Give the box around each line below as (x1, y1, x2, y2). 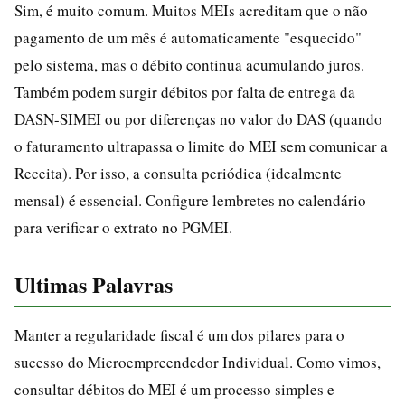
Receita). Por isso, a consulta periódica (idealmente (14, 162, 342, 184)
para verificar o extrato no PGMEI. (14, 216, 232, 238)
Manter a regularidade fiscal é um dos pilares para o (14, 324, 344, 345)
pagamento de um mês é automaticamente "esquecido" (14, 26, 362, 48)
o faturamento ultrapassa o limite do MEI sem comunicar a (14, 135, 388, 156)
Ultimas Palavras (14, 268, 173, 300)
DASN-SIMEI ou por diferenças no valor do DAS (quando (14, 108, 382, 129)
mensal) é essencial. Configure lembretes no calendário (14, 189, 366, 211)
